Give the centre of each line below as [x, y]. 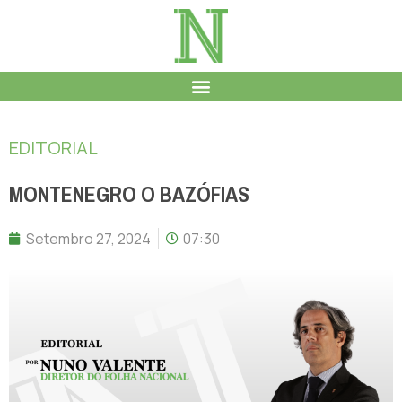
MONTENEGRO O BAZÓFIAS [129, 194]
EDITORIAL [53, 147]
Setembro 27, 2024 [88, 238]
